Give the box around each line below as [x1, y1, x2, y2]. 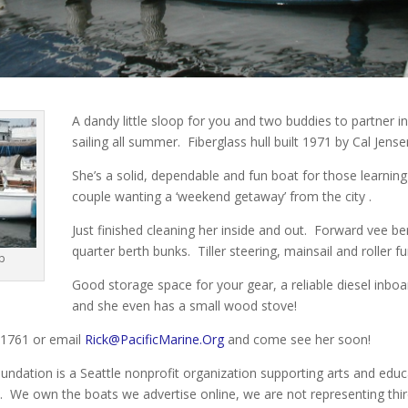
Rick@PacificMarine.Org [84, 331, 224, 349]
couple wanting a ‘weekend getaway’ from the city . [71, 188, 372, 206]
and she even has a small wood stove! [71, 297, 297, 315]
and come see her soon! [223, 331, 371, 349]
